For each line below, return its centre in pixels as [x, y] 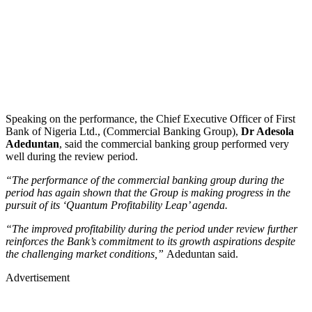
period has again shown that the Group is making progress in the [148, 192]
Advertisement [38, 277]
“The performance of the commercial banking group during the [145, 180]
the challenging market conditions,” [86, 253]
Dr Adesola [266, 131]
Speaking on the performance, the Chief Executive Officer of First [150, 118]
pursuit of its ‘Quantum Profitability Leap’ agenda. [117, 205]
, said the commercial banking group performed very [174, 143]
